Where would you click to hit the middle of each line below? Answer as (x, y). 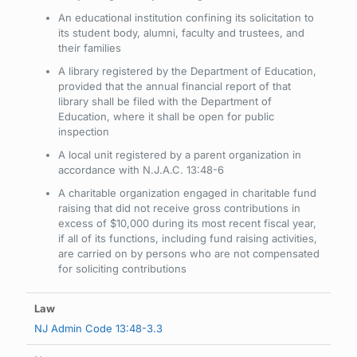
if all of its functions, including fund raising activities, (188, 238)
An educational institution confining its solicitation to (186, 18)
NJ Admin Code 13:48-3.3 (98, 328)
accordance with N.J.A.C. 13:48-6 (141, 170)
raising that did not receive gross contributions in (179, 208)
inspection (84, 131)
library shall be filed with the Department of (165, 101)
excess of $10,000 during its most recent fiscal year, (187, 223)
